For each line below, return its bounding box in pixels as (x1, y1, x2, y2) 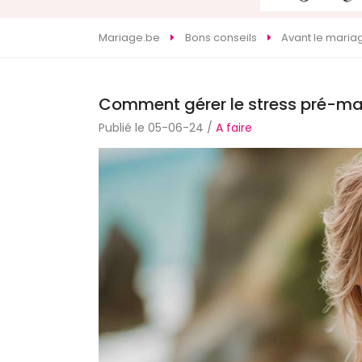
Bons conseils (184, 30, 257, 46)
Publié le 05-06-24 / (99, 120, 216, 137)
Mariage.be (99, 30, 160, 46)
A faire (216, 120, 252, 137)
